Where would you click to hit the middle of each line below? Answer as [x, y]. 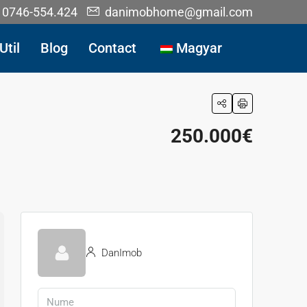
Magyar [199, 48]
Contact [112, 48]
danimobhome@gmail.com [179, 12]
